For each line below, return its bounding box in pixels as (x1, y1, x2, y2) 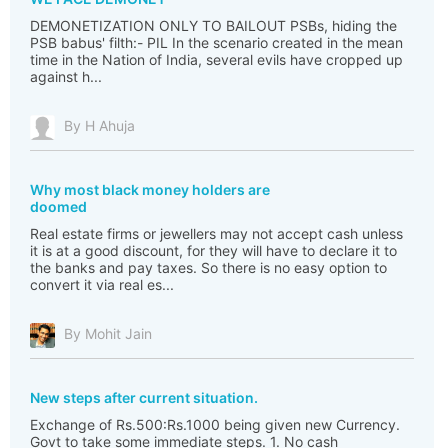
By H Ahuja (64, 117, 135, 135)
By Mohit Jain (64, 325, 152, 343)
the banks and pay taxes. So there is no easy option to (30, 259, 387, 276)
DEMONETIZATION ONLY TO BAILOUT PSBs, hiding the (30, 17, 397, 34)
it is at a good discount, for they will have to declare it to (30, 242, 397, 259)
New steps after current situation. (30, 389, 258, 406)
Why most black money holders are (30, 181, 270, 198)
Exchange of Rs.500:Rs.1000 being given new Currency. (30, 416, 400, 433)
